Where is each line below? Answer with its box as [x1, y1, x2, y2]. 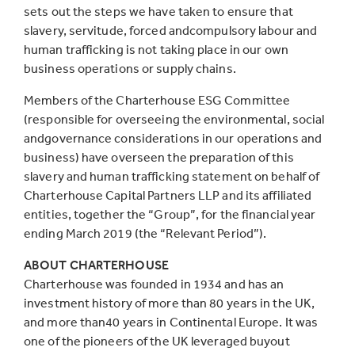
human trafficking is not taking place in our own [24, 41, 288, 57]
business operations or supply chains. [24, 60, 236, 76]
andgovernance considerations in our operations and [24, 130, 323, 146]
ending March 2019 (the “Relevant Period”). [24, 225, 267, 241]
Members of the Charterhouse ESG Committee [24, 92, 291, 108]
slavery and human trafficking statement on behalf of [24, 168, 320, 184]
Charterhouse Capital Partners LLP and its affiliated [24, 187, 312, 203]
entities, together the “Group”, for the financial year [24, 206, 316, 222]
